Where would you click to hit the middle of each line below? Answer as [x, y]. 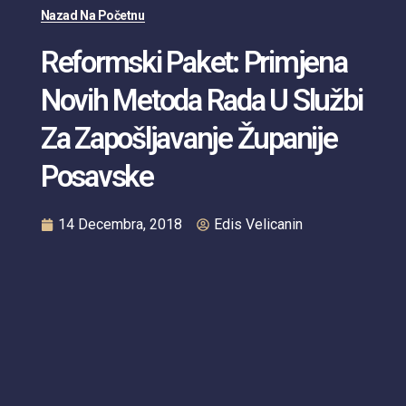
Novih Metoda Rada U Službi [201, 100]
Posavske [97, 176]
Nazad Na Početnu [92, 15]
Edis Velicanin [258, 224]
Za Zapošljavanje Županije [188, 138]
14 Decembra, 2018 [120, 224]
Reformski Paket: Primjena [193, 62]
